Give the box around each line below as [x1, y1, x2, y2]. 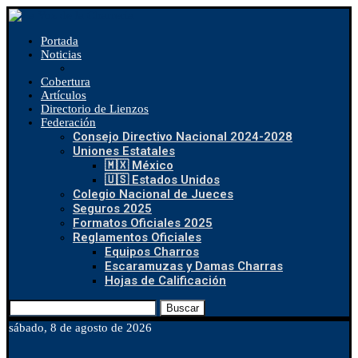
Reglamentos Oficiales [73, 230, 201, 245]
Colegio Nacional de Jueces [73, 187, 233, 201]
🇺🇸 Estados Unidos [105, 173, 220, 187]
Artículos [41, 89, 86, 101]
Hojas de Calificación [105, 273, 226, 288]
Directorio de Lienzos [41, 102, 149, 115]
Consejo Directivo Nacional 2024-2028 [73, 129, 292, 144]
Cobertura [41, 75, 90, 88]
